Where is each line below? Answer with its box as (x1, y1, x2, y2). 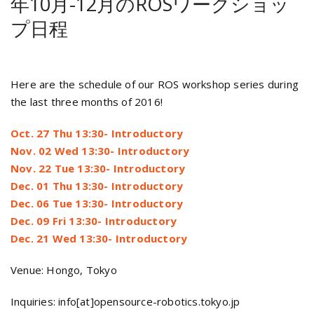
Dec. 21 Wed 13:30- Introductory (11, 231, 188, 246)
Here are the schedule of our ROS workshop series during (11, 77, 299, 92)
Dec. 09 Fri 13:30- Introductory (11, 214, 177, 228)
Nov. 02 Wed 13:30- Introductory (11, 144, 190, 158)
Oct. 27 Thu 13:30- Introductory (11, 126, 184, 141)
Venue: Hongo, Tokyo (11, 263, 117, 278)
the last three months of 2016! (11, 95, 163, 109)
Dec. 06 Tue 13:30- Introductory (11, 196, 184, 211)
